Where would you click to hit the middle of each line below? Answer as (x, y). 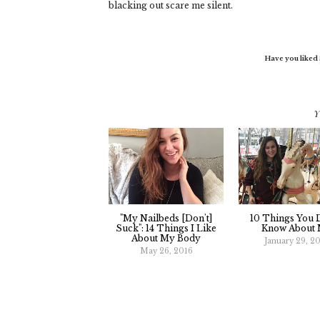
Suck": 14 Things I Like (166, 229)
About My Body (166, 239)
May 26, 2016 (166, 251)
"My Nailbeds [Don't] (166, 219)
